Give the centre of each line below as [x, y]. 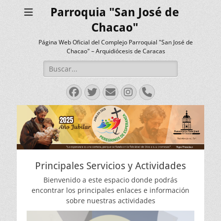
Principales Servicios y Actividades [110, 166]
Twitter [113, 92]
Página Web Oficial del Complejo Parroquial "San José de [116, 42]
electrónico [142, 101]
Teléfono [169, 92]
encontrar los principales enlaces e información [110, 190]
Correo [127, 92]
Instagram [157, 92]
